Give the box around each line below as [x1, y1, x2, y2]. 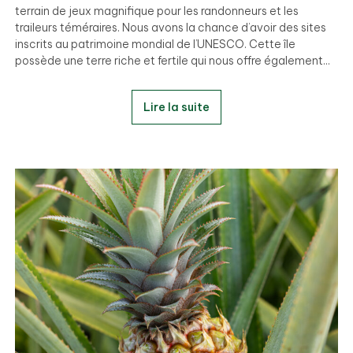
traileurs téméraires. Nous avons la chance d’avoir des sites [14, 20, 326, 35]
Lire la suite [143, 99, 210, 114]
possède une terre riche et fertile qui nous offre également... [14, 53, 330, 68]
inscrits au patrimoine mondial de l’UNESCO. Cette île [14, 36, 295, 51]
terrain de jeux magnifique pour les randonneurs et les [14, 3, 299, 18]
